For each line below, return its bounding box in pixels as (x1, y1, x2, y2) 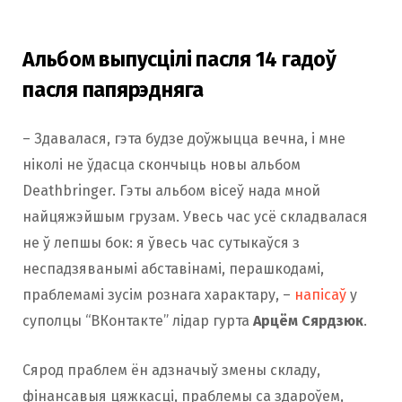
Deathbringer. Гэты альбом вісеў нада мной (22, 181, 320, 199)
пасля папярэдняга (22, 76, 205, 102)
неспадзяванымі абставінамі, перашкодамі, (22, 259, 324, 277)
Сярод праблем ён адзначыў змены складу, (22, 361, 320, 379)
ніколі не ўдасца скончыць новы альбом (22, 155, 301, 173)
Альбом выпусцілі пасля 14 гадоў (22, 46, 336, 72)
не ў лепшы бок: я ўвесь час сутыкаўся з (22, 233, 300, 251)
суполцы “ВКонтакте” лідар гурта (22, 311, 253, 329)
